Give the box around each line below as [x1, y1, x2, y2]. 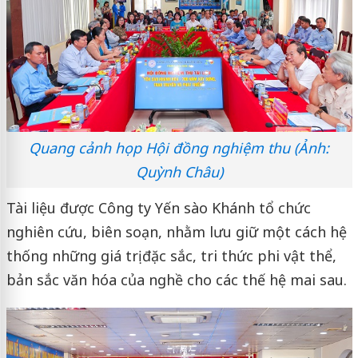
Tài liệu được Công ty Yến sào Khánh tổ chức [6, 197, 311, 217]
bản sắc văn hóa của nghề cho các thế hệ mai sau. [6, 269, 347, 289]
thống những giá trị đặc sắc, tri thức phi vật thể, [6, 245, 336, 265]
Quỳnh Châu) [135, 161, 223, 181]
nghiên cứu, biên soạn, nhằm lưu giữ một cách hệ [6, 221, 347, 241]
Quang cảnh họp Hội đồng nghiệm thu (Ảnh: [29, 137, 329, 157]
